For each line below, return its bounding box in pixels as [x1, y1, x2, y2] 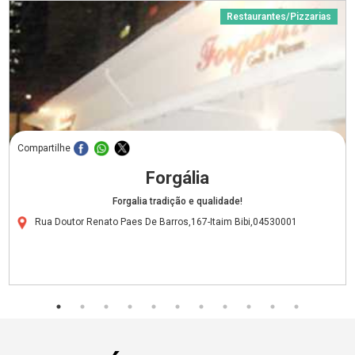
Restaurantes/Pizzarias [226, 10, 331, 22]
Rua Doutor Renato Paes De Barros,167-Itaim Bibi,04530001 [35, 216, 298, 227]
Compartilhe [17, 142, 71, 154]
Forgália [146, 167, 209, 188]
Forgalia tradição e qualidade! [113, 195, 242, 207]
